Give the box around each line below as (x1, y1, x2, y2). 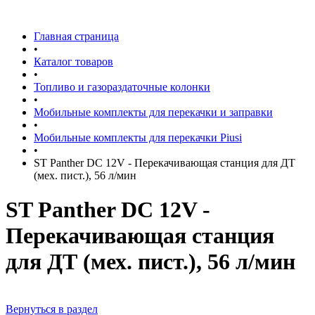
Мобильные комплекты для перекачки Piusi (34, 131, 242, 143)
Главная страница (34, 30, 119, 42)
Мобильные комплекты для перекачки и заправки (34, 106, 273, 118)
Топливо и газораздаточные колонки (34, 81, 210, 93)
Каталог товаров (34, 56, 113, 67)
